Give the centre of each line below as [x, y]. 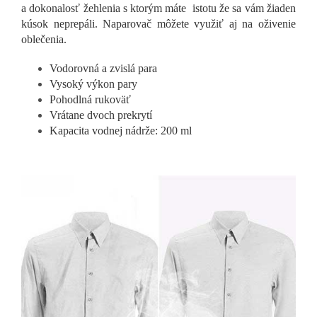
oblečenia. [44, 40]
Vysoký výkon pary [93, 84]
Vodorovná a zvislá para [103, 69]
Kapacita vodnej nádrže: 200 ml [121, 131]
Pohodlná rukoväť [90, 100]
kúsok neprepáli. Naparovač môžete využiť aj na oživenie [158, 24]
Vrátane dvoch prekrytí [101, 115]
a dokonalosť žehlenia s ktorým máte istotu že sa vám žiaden [158, 8]
